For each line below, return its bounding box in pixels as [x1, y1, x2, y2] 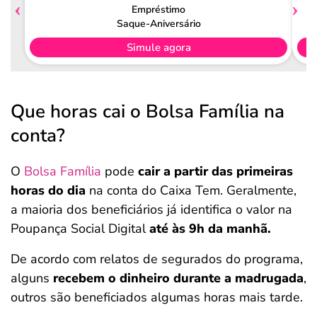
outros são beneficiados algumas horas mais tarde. [11, 289, 303, 306]
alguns [11, 270, 53, 287]
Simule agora [126, 40, 191, 54]
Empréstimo [132, 2, 185, 16]
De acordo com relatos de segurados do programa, [11, 250, 303, 267]
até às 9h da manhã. [149, 220, 271, 237]
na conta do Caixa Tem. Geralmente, [89, 182, 296, 199]
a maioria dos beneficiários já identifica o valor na [11, 201, 292, 218]
